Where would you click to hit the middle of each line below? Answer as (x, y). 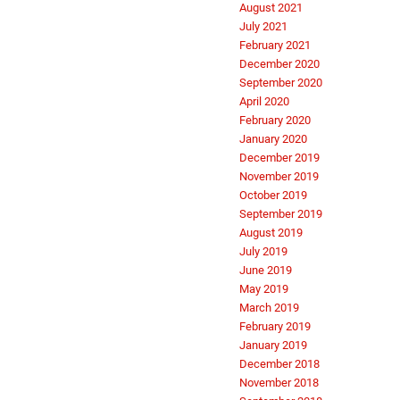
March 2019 (269, 308)
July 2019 (263, 252)
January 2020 (273, 139)
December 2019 (279, 158)
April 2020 (264, 102)
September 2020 (281, 83)
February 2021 (275, 46)
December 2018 (279, 364)
